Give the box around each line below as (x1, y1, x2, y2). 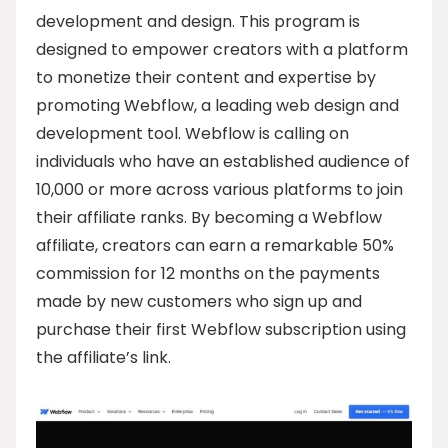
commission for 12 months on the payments (36, 262, 380, 285)
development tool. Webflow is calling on (36, 122, 349, 145)
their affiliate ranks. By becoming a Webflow (36, 206, 382, 229)
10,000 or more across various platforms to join (36, 178, 403, 201)
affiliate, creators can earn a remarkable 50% (36, 234, 394, 257)
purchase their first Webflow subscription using (36, 318, 406, 341)
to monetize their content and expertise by (36, 66, 376, 89)
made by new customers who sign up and (36, 290, 362, 313)
